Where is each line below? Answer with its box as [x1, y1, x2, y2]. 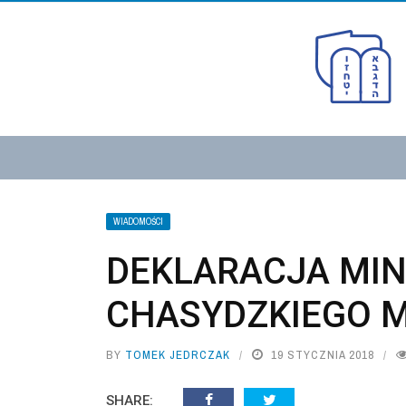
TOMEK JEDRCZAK [125, 347, 230, 362]
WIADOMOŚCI [113, 216, 163, 227]
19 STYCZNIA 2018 [271, 347, 374, 362]
